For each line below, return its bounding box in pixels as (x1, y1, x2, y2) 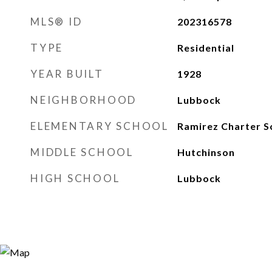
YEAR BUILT (30, 67, 104, 80)
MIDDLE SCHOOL (30, 146, 134, 158)
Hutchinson (177, 146, 235, 158)
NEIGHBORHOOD (30, 93, 137, 106)
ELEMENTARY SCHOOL (30, 120, 169, 132)
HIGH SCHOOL (30, 172, 120, 185)
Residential (177, 42, 234, 53)
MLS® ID (30, 15, 83, 28)
